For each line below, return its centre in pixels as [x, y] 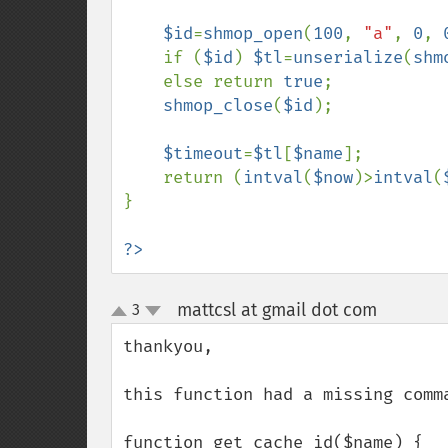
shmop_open [253, 33]
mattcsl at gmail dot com [276, 310]
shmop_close [218, 105]
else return [223, 81]
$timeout [203, 153]
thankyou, [168, 346]
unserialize [348, 57]
